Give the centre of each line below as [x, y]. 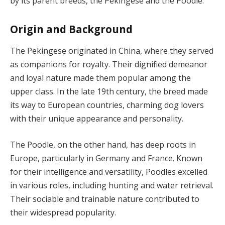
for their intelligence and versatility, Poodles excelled [109, 172]
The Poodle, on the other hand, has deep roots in [103, 144]
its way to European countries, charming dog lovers [107, 105]
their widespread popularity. [63, 212]
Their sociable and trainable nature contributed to [105, 199]
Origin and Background [71, 29]
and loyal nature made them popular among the [100, 78]
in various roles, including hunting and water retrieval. [112, 185]
